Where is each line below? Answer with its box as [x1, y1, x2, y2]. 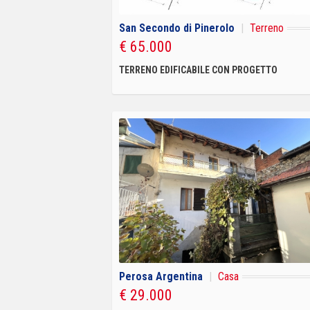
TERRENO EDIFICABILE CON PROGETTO [119, 64, 277, 75]
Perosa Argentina [119, 269, 203, 283]
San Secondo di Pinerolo [119, 21, 235, 35]
